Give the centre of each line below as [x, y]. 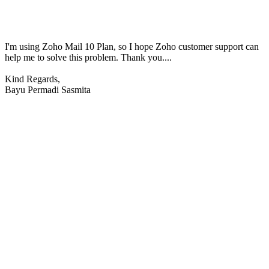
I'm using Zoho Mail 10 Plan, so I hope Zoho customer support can [132, 47]
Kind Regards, [32, 79]
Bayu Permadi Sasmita [48, 90]
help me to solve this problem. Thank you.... [88, 58]
